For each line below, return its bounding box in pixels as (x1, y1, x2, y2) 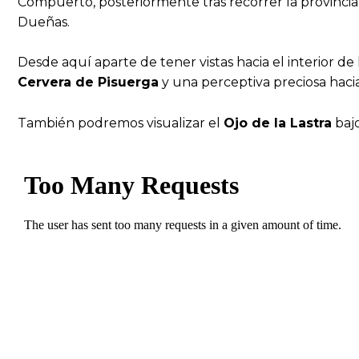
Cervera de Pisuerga (18, 75, 159, 91)
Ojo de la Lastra (224, 115, 332, 131)
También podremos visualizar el (18, 115, 224, 131)
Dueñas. (18, 14, 70, 30)
